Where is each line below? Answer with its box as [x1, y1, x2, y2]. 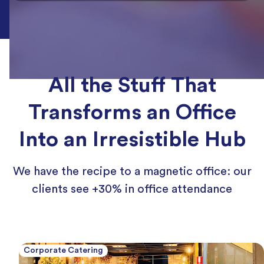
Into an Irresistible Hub [18, 129, 246, 151]
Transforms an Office [28, 102, 236, 124]
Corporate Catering [24, 246, 103, 255]
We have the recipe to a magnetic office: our [12, 166, 252, 178]
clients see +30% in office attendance [32, 183, 232, 196]
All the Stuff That [48, 75, 216, 97]
